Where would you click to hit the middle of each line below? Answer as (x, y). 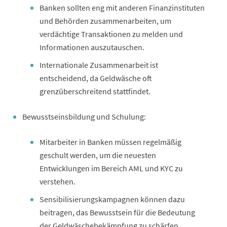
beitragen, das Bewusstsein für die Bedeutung (117, 212)
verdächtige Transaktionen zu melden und (111, 34)
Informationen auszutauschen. (92, 47)
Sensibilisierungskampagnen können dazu (112, 199)
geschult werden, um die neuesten (98, 155)
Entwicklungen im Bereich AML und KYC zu (111, 168)
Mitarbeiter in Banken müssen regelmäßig (110, 142)
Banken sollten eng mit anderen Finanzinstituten (122, 7)
